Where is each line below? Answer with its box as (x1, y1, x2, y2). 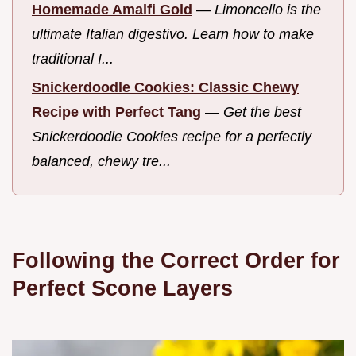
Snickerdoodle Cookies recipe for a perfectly (32, 129, 311, 145)
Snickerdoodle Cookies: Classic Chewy (32, 79, 299, 96)
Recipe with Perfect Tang (32, 104, 201, 121)
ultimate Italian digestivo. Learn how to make (32, 25, 314, 42)
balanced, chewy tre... (32, 153, 171, 170)
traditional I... (32, 50, 114, 67)
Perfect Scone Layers (12, 275, 233, 300)
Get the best (223, 104, 301, 121)
